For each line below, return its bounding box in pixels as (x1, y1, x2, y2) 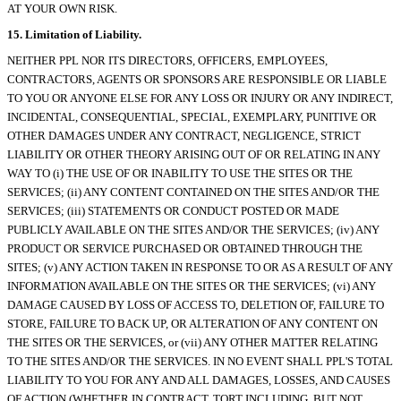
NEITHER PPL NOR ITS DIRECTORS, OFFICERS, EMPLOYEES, (7, 53, 328, 67)
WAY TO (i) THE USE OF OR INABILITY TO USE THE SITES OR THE (7, 166, 353, 180)
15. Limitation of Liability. (7, 27, 141, 41)
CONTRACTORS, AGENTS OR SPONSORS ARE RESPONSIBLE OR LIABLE (7, 72, 387, 86)
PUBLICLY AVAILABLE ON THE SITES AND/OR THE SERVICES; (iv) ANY (7, 222, 380, 236)
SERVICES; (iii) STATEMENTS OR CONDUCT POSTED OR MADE (7, 203, 339, 218)
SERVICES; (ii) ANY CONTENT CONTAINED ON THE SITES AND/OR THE (7, 184, 380, 199)
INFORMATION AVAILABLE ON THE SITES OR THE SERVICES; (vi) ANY (7, 278, 376, 293)
